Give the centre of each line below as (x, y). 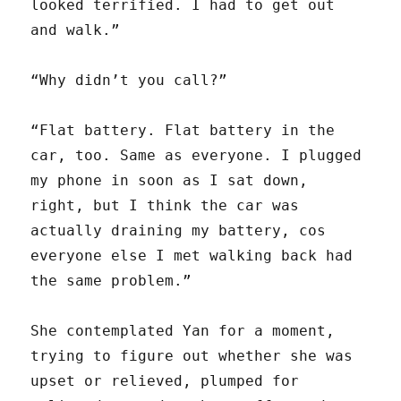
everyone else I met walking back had (192, 256)
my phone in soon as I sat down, (170, 181)
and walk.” (76, 30)
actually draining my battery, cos (179, 231)
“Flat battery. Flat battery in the (183, 131)
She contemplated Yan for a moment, (183, 331)
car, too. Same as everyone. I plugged (196, 156)
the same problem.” (111, 281)
